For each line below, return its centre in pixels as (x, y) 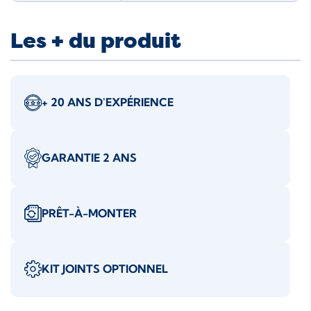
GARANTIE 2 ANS (89, 158)
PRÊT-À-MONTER (89, 213)
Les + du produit (96, 41)
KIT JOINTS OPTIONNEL (105, 269)
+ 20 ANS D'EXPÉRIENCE (108, 102)
